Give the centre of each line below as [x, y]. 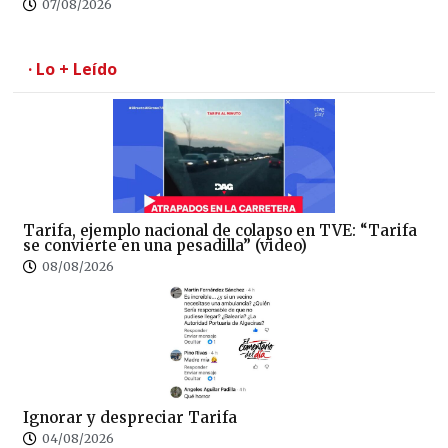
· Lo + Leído [72, 68]
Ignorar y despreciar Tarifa [130, 417]
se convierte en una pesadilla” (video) [165, 245]
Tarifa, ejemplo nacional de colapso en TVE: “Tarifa [220, 230]
